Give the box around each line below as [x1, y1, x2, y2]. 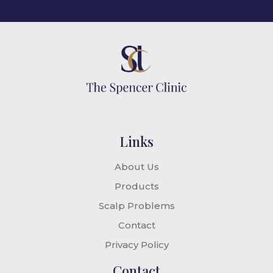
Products [114, 180, 159, 193]
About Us [114, 161, 159, 173]
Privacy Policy [104, 239, 169, 251]
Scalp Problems [98, 200, 175, 212]
